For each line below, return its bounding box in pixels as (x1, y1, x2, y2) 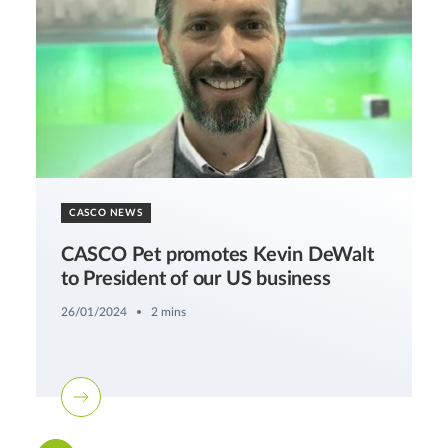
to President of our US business (60, 268, 331, 289)
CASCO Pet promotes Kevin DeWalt (60, 244, 374, 265)
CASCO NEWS (68, 207, 143, 218)
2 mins (150, 305, 186, 318)
